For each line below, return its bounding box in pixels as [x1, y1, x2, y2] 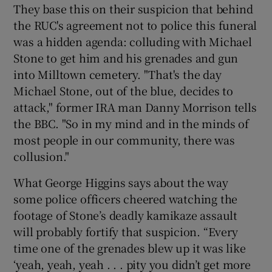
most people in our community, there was [13, 131, 235, 148]
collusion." [13, 148, 70, 164]
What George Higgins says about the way [13, 174, 228, 190]
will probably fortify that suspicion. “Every [13, 223, 238, 239]
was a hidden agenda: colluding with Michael [13, 33, 252, 49]
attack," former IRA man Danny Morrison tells [13, 98, 257, 115]
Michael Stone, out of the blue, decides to [13, 82, 234, 98]
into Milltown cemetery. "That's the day [13, 66, 222, 82]
